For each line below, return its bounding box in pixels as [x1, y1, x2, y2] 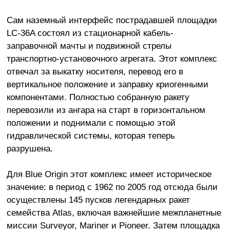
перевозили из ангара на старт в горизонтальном [6, 104, 205, 115]
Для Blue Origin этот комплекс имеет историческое [6, 169, 212, 180]
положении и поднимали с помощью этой [6, 117, 176, 128]
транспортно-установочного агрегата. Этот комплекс [6, 53, 217, 64]
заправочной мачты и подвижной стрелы [6, 40, 171, 51]
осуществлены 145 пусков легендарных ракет [6, 195, 190, 205]
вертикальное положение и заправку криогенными [6, 79, 208, 89]
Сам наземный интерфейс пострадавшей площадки [6, 14, 217, 25]
